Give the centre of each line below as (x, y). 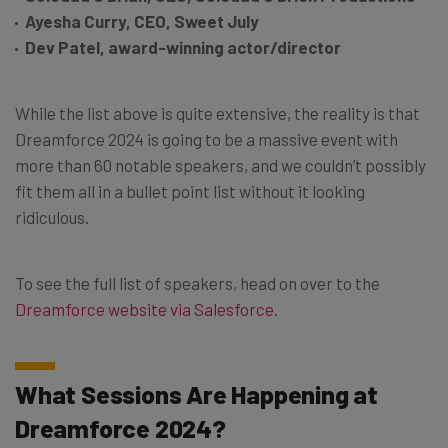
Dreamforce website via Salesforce (144, 308)
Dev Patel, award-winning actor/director (183, 46)
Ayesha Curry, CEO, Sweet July (142, 20)
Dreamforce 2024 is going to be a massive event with (206, 138)
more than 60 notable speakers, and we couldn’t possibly (220, 164)
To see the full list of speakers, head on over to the (197, 282)
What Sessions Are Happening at (196, 393)
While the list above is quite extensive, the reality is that (217, 112)
